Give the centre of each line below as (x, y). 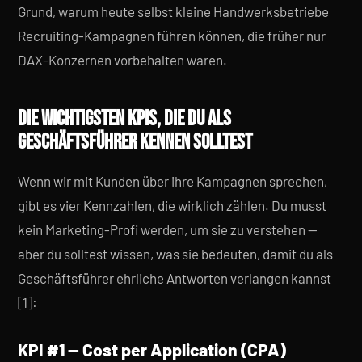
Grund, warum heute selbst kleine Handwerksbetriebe (173, 11)
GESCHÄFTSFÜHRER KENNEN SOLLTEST (135, 143)
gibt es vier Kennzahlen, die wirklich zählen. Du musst (172, 205)
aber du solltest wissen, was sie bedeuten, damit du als (175, 254)
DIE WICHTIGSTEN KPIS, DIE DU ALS (124, 119)
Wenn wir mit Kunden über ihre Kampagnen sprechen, (173, 181)
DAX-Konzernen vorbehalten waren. (122, 60)
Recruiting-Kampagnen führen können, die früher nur (172, 36)
